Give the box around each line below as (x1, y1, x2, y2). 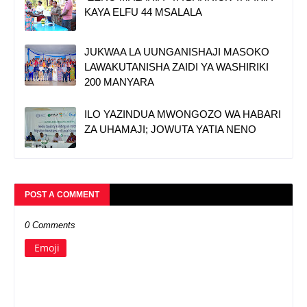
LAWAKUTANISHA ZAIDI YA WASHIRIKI (84, 60, 269, 73)
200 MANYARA (84, 75, 154, 88)
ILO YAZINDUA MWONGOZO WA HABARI (84, 108, 281, 120)
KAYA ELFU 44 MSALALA (84, 5, 202, 18)
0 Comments (25, 219, 75, 230)
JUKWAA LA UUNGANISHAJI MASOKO (84, 45, 269, 58)
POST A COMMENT (25, 189, 99, 199)
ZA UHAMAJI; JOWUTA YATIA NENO (84, 123, 256, 135)
